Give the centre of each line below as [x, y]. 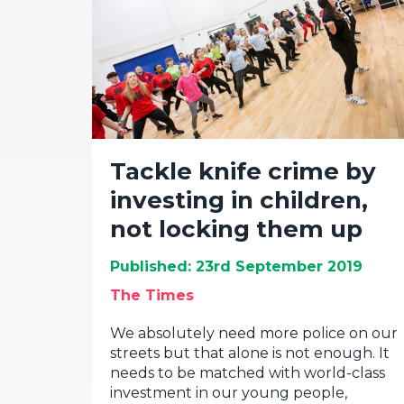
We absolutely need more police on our [254, 333]
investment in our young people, [229, 393]
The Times [152, 295]
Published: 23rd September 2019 [236, 266]
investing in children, [239, 200]
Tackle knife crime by [243, 171]
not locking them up [236, 229]
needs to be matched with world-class [248, 373]
